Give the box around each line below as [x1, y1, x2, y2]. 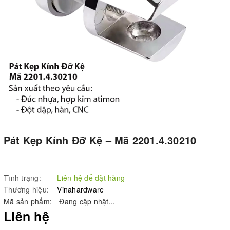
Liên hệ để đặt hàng [57, 172, 125, 183]
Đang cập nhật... [57, 196, 116, 206]
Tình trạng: [4, 172, 41, 183]
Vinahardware [57, 184, 104, 195]
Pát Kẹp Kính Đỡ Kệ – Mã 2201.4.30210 [4, 132, 197, 147]
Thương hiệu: [4, 184, 49, 195]
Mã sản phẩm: [4, 196, 52, 206]
